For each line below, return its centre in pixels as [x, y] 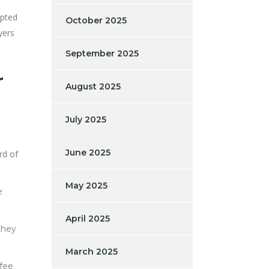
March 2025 [92, 251]
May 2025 [86, 185]
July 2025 [86, 119]
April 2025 [88, 218]
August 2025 [93, 86]
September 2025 [102, 53]
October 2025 [96, 20]
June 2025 [88, 152]
